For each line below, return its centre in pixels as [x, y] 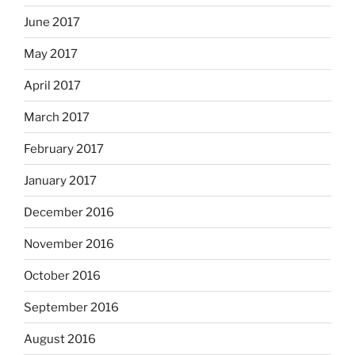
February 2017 [64, 149]
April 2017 [52, 85]
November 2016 [69, 244]
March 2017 [57, 117]
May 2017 [51, 53]
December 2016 [69, 212]
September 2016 [71, 307]
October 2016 [62, 275]
